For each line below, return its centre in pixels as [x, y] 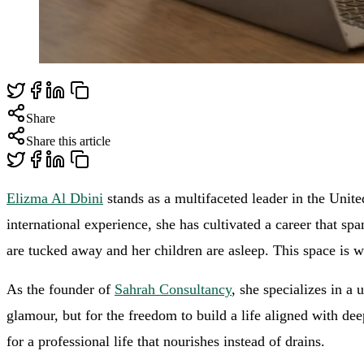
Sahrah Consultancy [173, 290]
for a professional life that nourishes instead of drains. [166, 342]
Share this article [68, 141]
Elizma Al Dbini [55, 198]
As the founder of [61, 290]
